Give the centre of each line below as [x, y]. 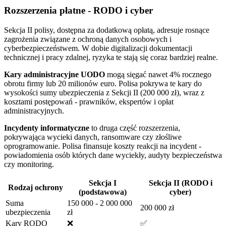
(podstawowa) [103, 192]
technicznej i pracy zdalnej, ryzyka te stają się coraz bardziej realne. [111, 57]
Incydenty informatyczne [47, 128]
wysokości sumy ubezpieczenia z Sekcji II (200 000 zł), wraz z [104, 92]
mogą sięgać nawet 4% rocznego [158, 74]
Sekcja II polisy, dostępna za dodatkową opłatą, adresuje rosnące [107, 30]
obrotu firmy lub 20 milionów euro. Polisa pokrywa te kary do [103, 83]
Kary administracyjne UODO [54, 74]
